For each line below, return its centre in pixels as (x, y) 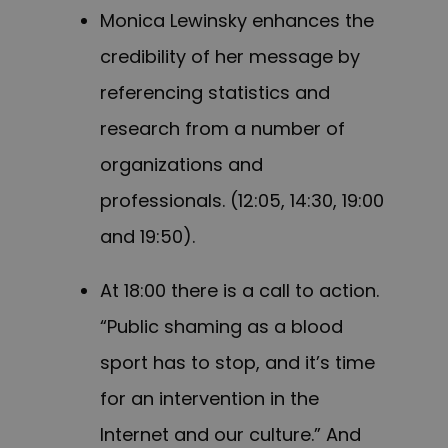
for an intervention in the (209, 399)
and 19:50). (147, 237)
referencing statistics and (215, 93)
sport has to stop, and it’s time (237, 363)
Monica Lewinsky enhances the (237, 21)
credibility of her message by (230, 57)
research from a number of (222, 129)
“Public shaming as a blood (221, 327)
